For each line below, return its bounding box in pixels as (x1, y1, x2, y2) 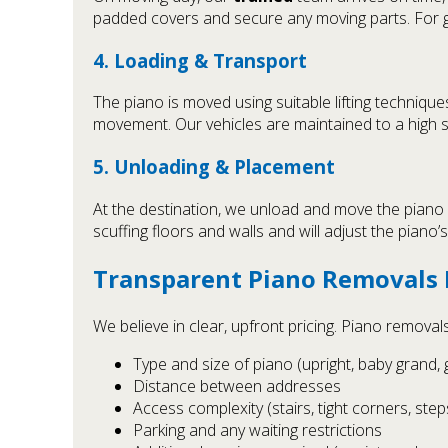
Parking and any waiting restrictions (133, 418, 382, 441)
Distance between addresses (133, 374, 341, 397)
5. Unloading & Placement (93, 154, 335, 180)
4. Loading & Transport (93, 47, 307, 73)
